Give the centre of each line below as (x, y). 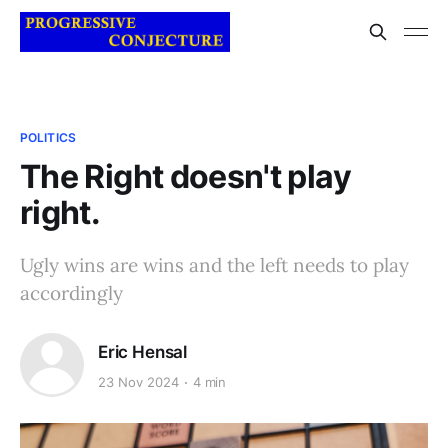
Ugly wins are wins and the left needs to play (214, 265)
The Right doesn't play (185, 176)
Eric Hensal (143, 351)
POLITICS (48, 137)
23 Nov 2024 (138, 382)
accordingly (71, 293)
